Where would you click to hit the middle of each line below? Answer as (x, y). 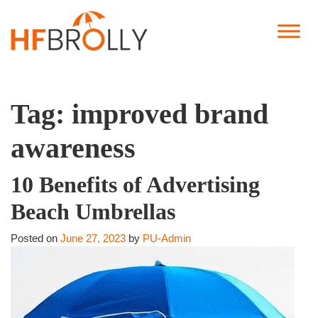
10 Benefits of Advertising (135, 185)
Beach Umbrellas (93, 212)
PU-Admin (167, 238)
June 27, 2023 (93, 238)
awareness (73, 148)
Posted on (35, 238)
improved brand (170, 114)
